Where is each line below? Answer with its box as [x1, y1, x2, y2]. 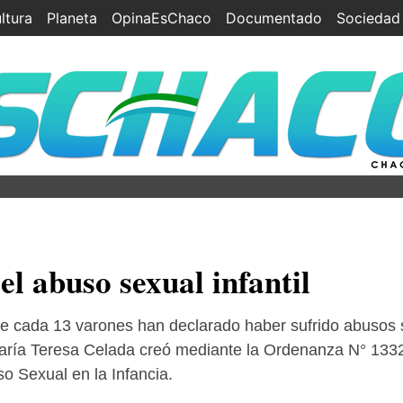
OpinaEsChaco [112, 9, 211, 27]
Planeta [47, 9, 97, 27]
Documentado [226, 9, 322, 27]
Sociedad [336, 9, 400, 27]
